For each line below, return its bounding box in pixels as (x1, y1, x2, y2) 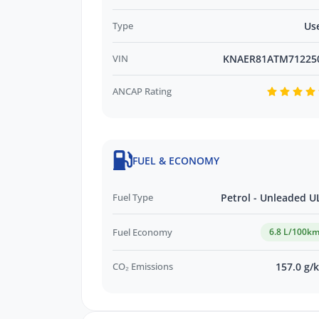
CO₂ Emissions (113, 260, 173, 273)
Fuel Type (113, 191, 153, 204)
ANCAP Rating (113, 84, 172, 98)
